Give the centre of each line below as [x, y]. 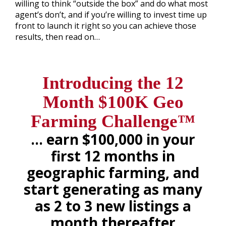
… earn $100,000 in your [113, 139]
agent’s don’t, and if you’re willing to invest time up [111, 14]
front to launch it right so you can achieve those [106, 25]
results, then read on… [58, 37]
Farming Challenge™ [113, 121]
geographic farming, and [113, 172]
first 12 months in [113, 156]
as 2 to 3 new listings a [113, 206]
